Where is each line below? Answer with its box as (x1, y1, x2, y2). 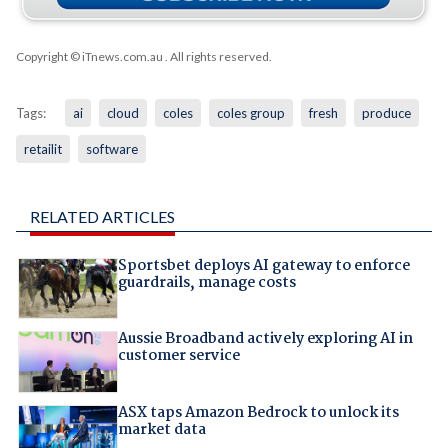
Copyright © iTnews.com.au (15, 49, 163, 65)
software (85, 141, 138, 158)
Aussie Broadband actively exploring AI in (117, 327, 413, 352)
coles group (216, 105, 285, 122)
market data (117, 417, 206, 442)
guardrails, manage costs (117, 271, 296, 296)
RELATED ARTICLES (29, 207, 175, 227)
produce (361, 105, 411, 122)
